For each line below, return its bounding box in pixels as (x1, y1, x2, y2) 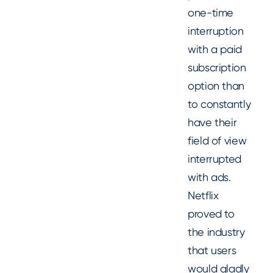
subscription (188, 61, 246, 74)
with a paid (188, 43, 243, 56)
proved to (188, 207, 235, 221)
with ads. (188, 171, 231, 184)
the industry (188, 225, 245, 239)
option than (188, 79, 245, 93)
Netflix (188, 189, 219, 202)
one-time (188, 6, 234, 19)
